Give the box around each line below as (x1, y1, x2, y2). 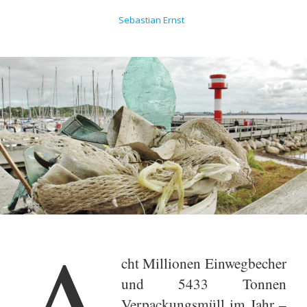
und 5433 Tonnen (121, 273, 286, 293)
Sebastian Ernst (119, 14, 185, 26)
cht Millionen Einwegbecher (121, 252, 286, 273)
